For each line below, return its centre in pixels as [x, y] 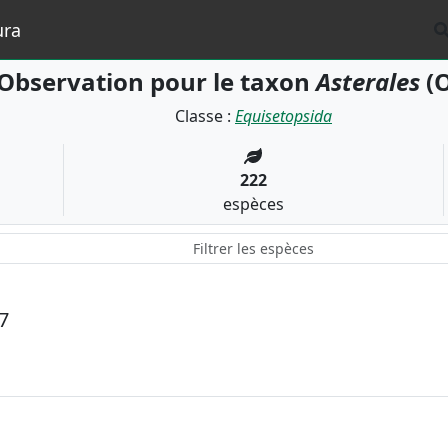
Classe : [205, 116]
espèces [253, 204]
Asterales [367, 81]
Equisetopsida [283, 116]
